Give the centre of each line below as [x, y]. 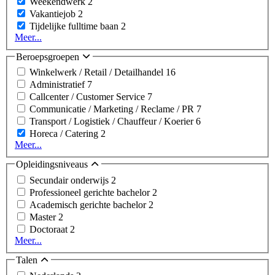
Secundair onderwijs [70, 180]
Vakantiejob [54, 14]
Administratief [58, 85]
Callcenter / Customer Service [88, 97]
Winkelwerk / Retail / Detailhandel [98, 72]
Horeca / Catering [65, 134]
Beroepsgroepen [49, 56]
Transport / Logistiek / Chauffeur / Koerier [113, 122]
